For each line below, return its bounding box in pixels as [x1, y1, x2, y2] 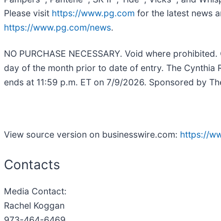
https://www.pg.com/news [4, 22, 111, 33]
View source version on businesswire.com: [4, 129, 180, 140]
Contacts [4, 156, 60, 173]
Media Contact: [4, 185, 67, 196]
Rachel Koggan [4, 200, 65, 211]
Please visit [4, 8, 52, 19]
